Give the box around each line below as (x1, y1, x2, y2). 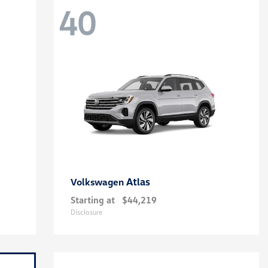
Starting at (70, 194, 115, 206)
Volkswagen (70, 176, 126, 188)
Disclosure (70, 208, 102, 217)
